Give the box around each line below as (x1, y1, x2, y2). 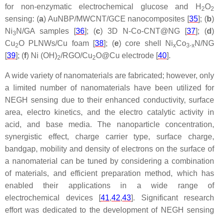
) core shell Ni (118, 39, 174, 47)
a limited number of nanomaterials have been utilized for (5, 83, 214, 92)
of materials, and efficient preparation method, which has (5, 169, 214, 177)
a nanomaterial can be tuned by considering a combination (5, 156, 214, 165)
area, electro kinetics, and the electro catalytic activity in (5, 108, 214, 116)
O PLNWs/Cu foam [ (19, 39, 95, 47)
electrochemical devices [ (5, 193, 101, 202)
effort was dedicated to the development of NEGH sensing (5, 205, 214, 214)
